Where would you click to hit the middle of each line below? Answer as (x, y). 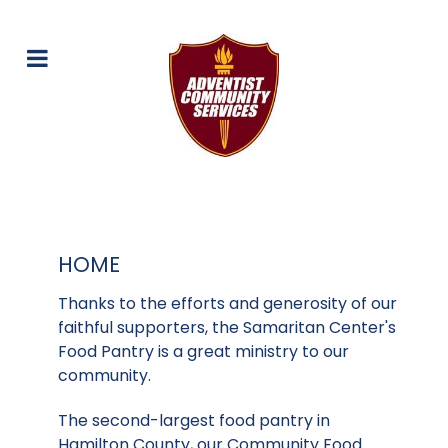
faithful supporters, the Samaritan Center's (227, 328)
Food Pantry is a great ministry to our (203, 352)
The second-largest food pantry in (194, 421)
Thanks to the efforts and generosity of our (227, 304)
